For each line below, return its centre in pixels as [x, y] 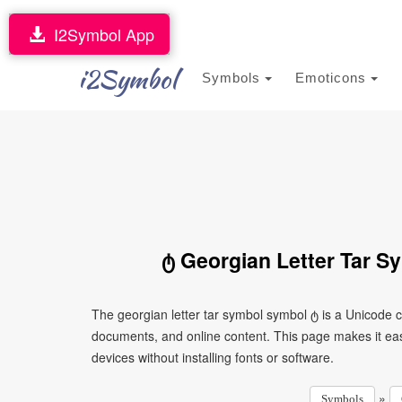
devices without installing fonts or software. [213, 357]
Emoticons [333, 78]
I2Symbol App [100, 34]
